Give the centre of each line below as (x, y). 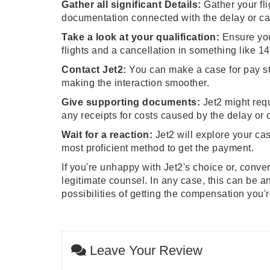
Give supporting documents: (131, 102)
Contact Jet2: (94, 70)
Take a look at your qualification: (140, 37)
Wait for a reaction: (107, 135)
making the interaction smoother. (135, 83)
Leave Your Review (144, 250)
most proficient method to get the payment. (159, 148)
